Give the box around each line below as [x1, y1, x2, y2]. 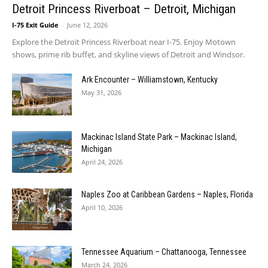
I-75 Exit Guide [12, 20, 59, 29]
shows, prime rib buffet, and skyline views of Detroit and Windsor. [12, 48, 245, 60]
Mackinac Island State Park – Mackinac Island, [81, 132, 237, 142]
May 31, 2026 [81, 87, 121, 97]
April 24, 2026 [81, 157, 123, 166]
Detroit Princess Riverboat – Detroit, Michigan [12, 1, 236, 16]
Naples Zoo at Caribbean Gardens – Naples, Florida [81, 189, 253, 199]
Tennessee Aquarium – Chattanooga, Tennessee [81, 246, 246, 257]
